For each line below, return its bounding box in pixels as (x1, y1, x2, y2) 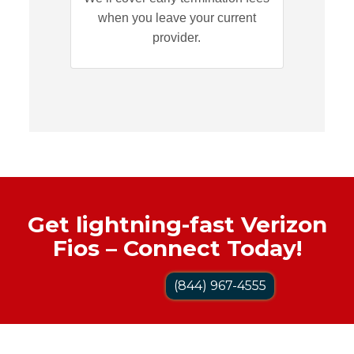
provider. (153, 30, 201, 44)
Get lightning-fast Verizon (27, 210, 327, 238)
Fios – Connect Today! (52, 234, 302, 262)
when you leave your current (97, 10, 256, 24)
